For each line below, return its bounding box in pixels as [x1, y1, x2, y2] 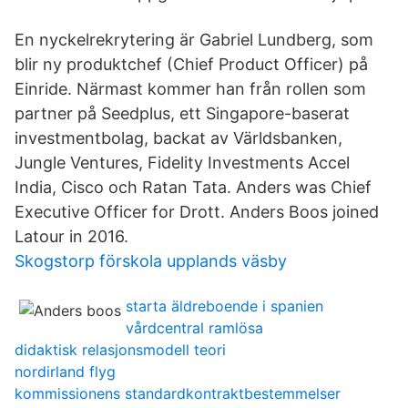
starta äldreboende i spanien [126, 297, 323, 315]
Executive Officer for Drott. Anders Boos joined [15, 202, 379, 221]
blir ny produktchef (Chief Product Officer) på [15, 55, 368, 74]
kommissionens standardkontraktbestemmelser [15, 384, 341, 403]
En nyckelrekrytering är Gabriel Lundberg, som [15, 30, 373, 49]
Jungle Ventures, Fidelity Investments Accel [15, 153, 350, 172]
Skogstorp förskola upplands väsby [15, 251, 287, 270]
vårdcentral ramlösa [126, 319, 263, 337]
